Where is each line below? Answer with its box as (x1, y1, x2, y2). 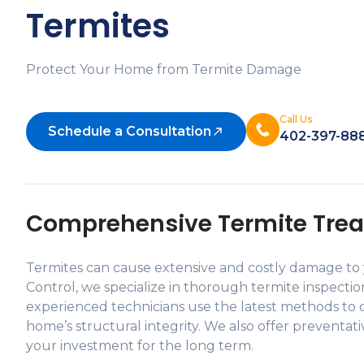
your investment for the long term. (26, 338, 253, 353)
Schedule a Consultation (48, 123, 211, 139)
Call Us (279, 113, 312, 125)
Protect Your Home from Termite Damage (26, 62, 301, 77)
